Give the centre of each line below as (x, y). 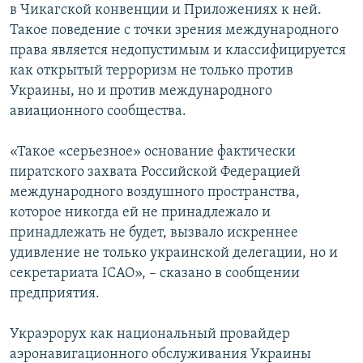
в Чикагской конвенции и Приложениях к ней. (166, 11)
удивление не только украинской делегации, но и (174, 254)
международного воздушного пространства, (155, 193)
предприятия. (55, 294)
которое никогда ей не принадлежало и (140, 213)
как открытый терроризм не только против (152, 71)
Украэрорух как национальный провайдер (150, 335)
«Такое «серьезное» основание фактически (153, 152)
